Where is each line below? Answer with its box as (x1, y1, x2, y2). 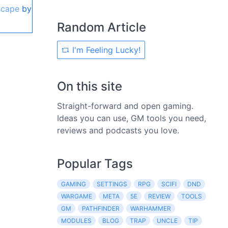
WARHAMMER (130, 205, 171, 212)
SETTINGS (97, 180, 127, 188)
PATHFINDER (82, 205, 120, 212)
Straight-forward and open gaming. (57, 101, 193, 111)
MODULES (61, 217, 92, 224)
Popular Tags (57, 156, 133, 171)
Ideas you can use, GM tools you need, (57, 113, 206, 123)
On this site (57, 79, 122, 94)
